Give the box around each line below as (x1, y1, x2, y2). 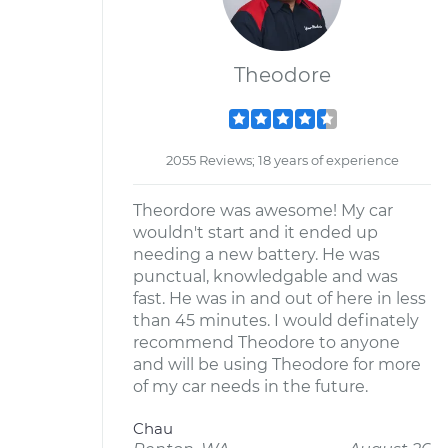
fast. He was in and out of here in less (133, 289, 426, 308)
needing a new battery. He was (133, 245, 380, 264)
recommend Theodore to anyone (133, 333, 400, 352)
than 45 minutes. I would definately (133, 311, 419, 330)
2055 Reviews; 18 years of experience (165, 152, 399, 168)
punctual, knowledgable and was (133, 267, 398, 286)
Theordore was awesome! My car (133, 201, 393, 220)
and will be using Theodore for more (133, 355, 421, 374)
